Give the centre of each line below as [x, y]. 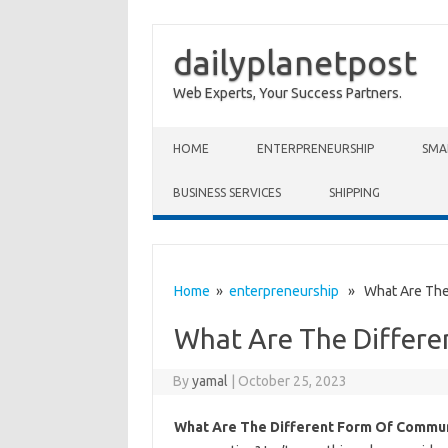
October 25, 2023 [293, 381]
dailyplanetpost [295, 62]
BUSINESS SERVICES [227, 192]
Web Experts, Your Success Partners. [287, 93]
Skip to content [200, 134]
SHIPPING [354, 192]
